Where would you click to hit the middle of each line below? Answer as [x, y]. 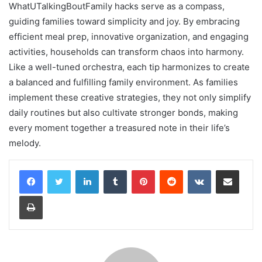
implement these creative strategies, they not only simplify [130, 98]
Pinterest [171, 170]
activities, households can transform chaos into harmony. [126, 52]
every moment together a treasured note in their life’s [119, 128]
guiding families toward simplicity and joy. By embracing [124, 22]
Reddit [194, 170]
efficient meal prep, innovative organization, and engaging [129, 37]
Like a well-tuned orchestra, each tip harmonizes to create [129, 67]
